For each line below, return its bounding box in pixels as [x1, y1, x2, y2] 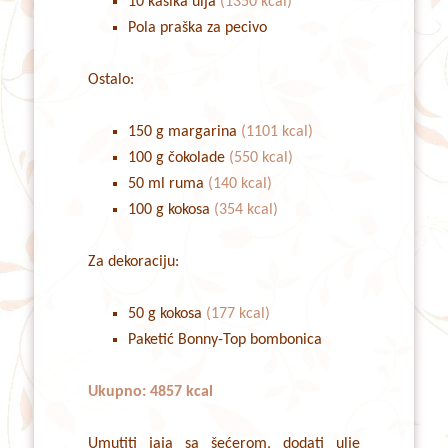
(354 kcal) [209, 202, 278, 219]
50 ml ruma [127, 176, 208, 193]
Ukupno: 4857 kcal [87, 384, 213, 401]
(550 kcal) [224, 150, 293, 167]
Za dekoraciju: [87, 254, 179, 271]
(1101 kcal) [240, 124, 313, 141]
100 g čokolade [127, 150, 225, 167]
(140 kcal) [207, 176, 272, 193]
